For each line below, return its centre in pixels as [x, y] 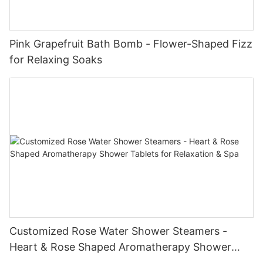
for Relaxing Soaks [56, 60]
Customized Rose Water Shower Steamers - [118, 231]
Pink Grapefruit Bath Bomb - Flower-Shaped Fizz [131, 44]
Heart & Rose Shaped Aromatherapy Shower [120, 247]
